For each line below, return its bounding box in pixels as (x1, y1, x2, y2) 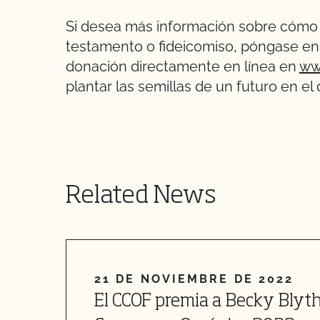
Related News (66, 184, 216, 209)
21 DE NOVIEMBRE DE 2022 (94, 272, 294, 286)
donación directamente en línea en (66, 58, 299, 75)
